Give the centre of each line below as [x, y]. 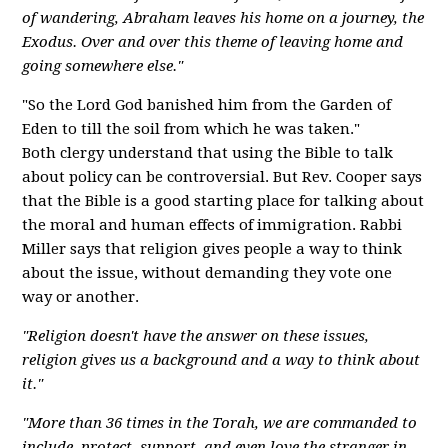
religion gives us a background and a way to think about [221, 360]
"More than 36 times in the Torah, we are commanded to [220, 423]
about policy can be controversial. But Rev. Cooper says [222, 177]
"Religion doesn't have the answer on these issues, [196, 336]
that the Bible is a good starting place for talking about [223, 201]
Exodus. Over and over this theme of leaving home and [213, 42]
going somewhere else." [103, 66]
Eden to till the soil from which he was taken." [191, 129]
